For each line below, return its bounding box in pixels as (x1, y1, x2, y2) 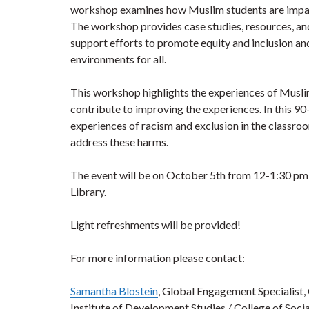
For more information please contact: (70, 251, 245, 264)
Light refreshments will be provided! (70, 218, 241, 231)
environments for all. (70, 52, 166, 66)
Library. (70, 185, 106, 198)
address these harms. (70, 135, 168, 148)
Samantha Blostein (70, 284, 158, 297)
